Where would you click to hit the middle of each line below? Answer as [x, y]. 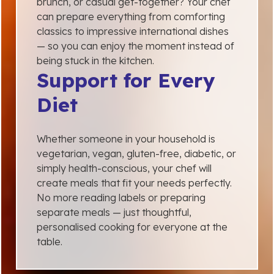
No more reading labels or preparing [121, 197]
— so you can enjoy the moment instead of [135, 46]
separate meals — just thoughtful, [114, 212]
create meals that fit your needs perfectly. [134, 183]
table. [50, 241]
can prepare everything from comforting [131, 16]
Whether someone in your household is [126, 139]
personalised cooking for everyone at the [132, 227]
